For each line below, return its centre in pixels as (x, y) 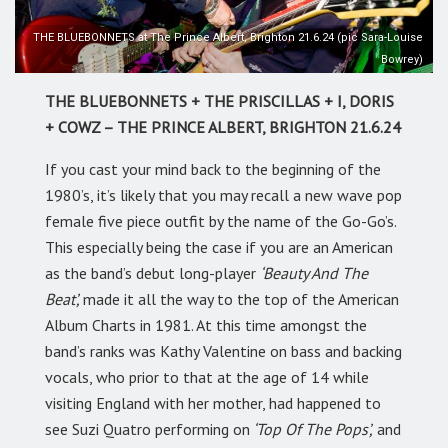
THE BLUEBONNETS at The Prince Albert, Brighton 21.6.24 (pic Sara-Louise (228, 37)
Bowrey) (402, 59)
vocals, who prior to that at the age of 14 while (207, 376)
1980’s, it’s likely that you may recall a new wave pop (223, 194)
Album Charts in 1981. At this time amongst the (206, 324)
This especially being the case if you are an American (219, 246)
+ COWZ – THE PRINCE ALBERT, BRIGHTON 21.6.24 (223, 126)
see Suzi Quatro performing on (147, 428)
